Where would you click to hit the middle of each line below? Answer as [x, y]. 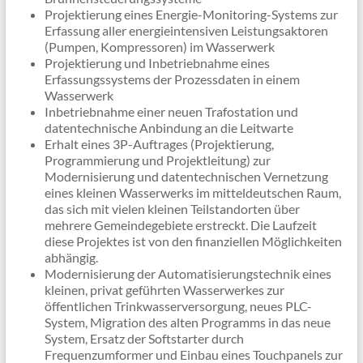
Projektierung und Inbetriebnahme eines [157, 63]
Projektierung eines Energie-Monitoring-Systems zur [191, 15]
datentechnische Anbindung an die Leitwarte [169, 128]
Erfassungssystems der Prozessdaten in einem [172, 79]
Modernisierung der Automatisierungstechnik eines [188, 274]
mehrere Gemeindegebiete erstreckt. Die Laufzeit [180, 225]
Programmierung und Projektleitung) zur [157, 160]
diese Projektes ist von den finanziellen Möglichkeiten [193, 241]
